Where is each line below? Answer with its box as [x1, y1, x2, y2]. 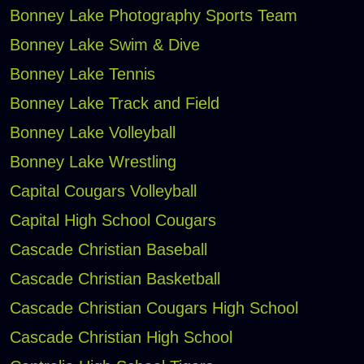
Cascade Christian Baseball [9, 240, 207, 259]
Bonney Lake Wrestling [9, 153, 176, 171]
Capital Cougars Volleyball [9, 182, 197, 201]
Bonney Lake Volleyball [9, 123, 175, 142]
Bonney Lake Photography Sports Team [9, 6, 297, 25]
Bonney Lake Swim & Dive [9, 36, 200, 54]
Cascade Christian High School [9, 328, 232, 347]
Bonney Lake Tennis [9, 65, 155, 84]
